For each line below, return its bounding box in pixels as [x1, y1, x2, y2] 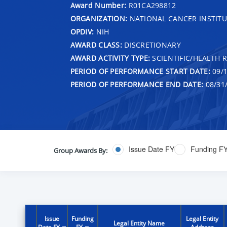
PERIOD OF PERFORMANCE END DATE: [70, 79, 204, 89]
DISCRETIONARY [122, 40, 181, 50]
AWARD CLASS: [70, 40, 122, 50]
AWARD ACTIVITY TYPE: [70, 53, 150, 63]
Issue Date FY [128, 144, 174, 155]
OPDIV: [70, 26, 94, 36]
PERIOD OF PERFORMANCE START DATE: [70, 66, 210, 76]
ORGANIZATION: [70, 13, 128, 23]
